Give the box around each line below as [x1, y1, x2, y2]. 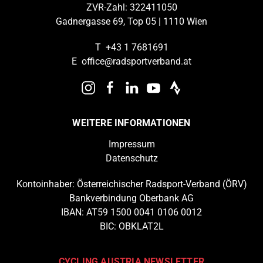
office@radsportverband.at [82, 56, 191, 68]
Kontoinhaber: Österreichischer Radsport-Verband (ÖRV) [16, 178, 247, 190]
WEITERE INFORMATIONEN [72, 117, 191, 129]
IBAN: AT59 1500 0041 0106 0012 [61, 207, 202, 218]
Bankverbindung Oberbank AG [69, 193, 194, 204]
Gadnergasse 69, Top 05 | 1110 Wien [56, 16, 207, 28]
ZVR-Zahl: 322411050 [86, 2, 177, 14]
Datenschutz [105, 153, 158, 164]
